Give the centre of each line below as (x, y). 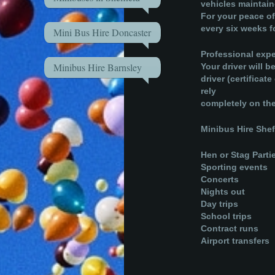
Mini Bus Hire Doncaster (102, 32)
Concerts (219, 179)
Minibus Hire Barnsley (97, 67)
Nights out (223, 192)
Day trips (219, 204)
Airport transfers (235, 241)
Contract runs (229, 228)
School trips (226, 216)
